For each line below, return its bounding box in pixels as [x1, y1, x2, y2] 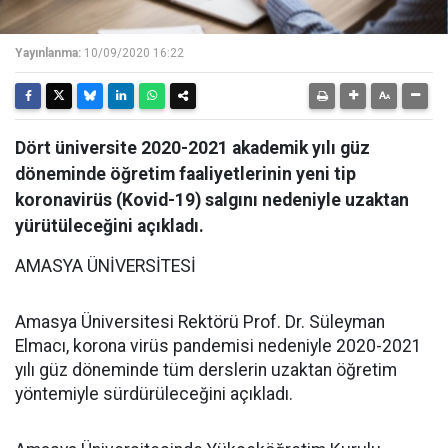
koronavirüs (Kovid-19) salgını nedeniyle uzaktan [15, 190, 409, 210]
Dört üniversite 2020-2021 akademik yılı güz [15, 138, 370, 158]
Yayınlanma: [15, 46, 81, 60]
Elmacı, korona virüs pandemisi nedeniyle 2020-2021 [15, 336, 422, 356]
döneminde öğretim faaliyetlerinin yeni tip [15, 164, 356, 184]
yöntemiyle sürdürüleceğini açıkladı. [15, 384, 293, 404]
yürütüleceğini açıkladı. [15, 216, 204, 236]
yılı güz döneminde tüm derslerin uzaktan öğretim [15, 360, 397, 380]
